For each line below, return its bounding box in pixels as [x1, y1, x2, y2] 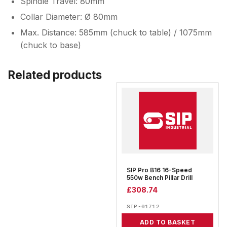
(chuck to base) [20, 40, 81, 50]
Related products [8, 68, 102, 82]
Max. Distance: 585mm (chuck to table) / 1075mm [20, 27, 212, 37]
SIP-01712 [127, 204, 160, 210]
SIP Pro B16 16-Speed [127, 167, 192, 174]
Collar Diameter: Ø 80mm [20, 12, 118, 22]
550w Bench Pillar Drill [127, 174, 193, 181]
